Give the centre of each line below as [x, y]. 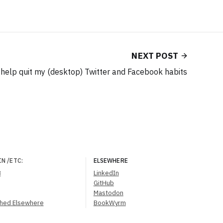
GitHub [104, 183]
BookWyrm [110, 203]
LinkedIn [106, 173]
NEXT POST [155, 56]
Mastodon [108, 193]
